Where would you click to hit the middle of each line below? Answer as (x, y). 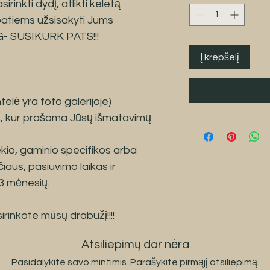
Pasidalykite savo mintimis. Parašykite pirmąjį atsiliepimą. (135, 262)
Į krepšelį (219, 57)
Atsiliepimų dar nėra (135, 244)
